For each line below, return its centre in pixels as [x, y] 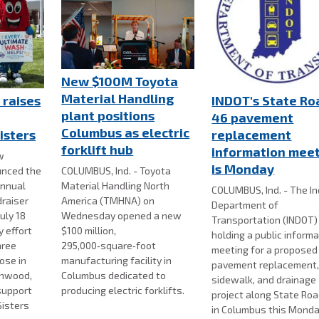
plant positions [108, 115]
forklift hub [98, 150]
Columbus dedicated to [114, 275]
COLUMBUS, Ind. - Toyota [116, 171]
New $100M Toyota [120, 81]
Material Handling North [116, 185]
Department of [245, 204]
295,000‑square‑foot [109, 245]
